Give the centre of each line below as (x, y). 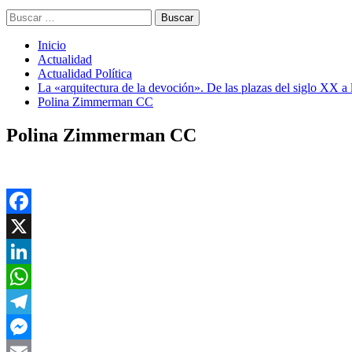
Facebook (31, 225)
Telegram (29, 326)
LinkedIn (29, 276)
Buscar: (24, 15)
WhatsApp (33, 301)
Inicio (52, 45)
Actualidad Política (85, 73)
